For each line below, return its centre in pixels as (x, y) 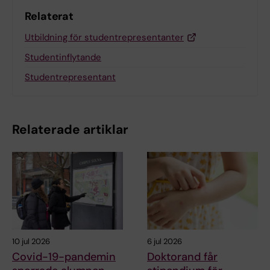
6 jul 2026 (165, 242)
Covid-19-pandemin (64, 257)
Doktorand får (182, 257)
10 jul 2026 (31, 242)
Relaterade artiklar (70, 130)
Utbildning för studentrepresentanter (104, 38)
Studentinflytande (63, 58)
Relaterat (49, 17)
